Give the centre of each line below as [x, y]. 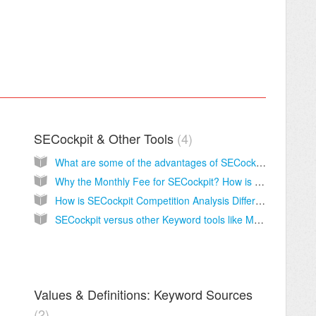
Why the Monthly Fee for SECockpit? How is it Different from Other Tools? [259, 182]
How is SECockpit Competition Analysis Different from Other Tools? [260, 201]
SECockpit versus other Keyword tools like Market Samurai [259, 220]
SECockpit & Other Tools [105, 139]
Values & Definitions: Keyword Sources [143, 294]
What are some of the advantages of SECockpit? [261, 163]
